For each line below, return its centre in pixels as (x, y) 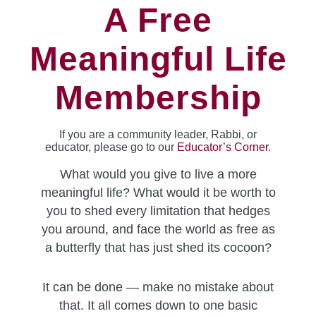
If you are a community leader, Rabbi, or (158, 134)
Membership (158, 98)
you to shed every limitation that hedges (158, 211)
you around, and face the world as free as (158, 229)
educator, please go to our (111, 147)
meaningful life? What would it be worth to (158, 193)
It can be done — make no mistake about (158, 287)
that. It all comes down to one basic (158, 305)
